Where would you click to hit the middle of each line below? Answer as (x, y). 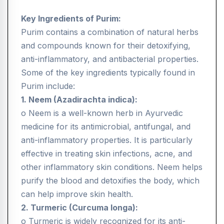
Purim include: (48, 86)
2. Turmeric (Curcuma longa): (79, 208)
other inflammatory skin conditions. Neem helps (112, 167)
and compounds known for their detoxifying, (106, 46)
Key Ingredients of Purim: (71, 19)
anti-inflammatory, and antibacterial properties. (110, 59)
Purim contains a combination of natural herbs (110, 32)
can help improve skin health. (77, 194)
